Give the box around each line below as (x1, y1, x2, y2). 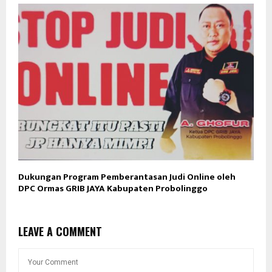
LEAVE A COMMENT (18, 223, 102, 240)
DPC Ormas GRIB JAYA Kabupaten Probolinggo (18, 181, 208, 197)
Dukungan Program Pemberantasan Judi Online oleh (18, 169, 236, 185)
